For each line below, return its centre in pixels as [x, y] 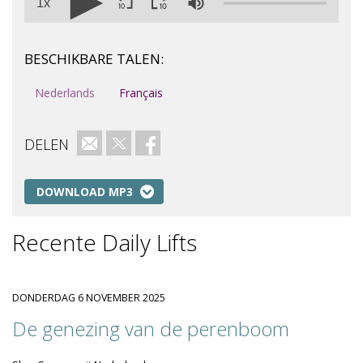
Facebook [173, 143]
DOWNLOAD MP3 [85, 192]
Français [141, 93]
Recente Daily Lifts [105, 242]
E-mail [105, 143]
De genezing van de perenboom [151, 329]
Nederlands [65, 93]
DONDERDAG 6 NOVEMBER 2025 [89, 298]
